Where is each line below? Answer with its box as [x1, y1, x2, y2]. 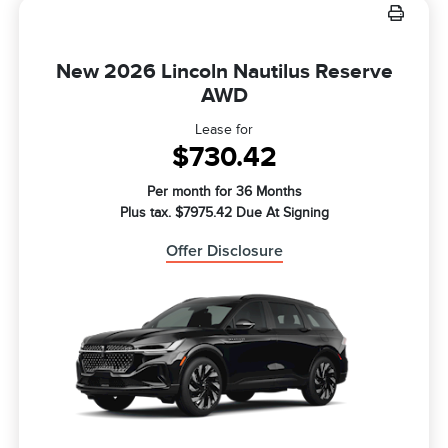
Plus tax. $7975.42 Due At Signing [119, 205, 329, 221]
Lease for [195, 122, 253, 138]
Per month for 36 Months [146, 184, 302, 200]
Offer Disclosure [165, 243, 283, 260]
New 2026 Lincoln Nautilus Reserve [55, 59, 393, 84]
